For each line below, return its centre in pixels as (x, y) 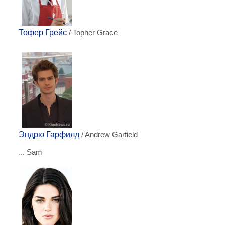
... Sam (30, 152)
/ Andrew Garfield (108, 135)
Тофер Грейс (43, 32)
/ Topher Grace (92, 33)
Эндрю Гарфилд (49, 134)
